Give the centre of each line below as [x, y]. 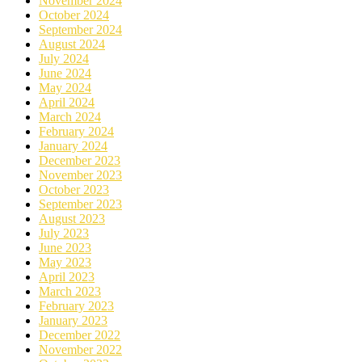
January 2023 [73, 321]
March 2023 [70, 292]
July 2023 [64, 234]
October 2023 [74, 190]
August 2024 [72, 44]
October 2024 [74, 15]
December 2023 [80, 161]
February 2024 [76, 132]
